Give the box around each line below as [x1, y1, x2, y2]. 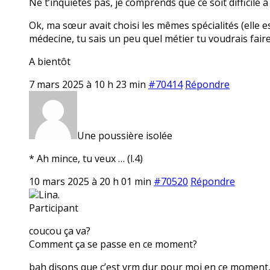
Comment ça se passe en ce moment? [29, 237, 197, 251]
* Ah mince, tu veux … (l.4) [29, 151, 143, 165]
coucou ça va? [29, 224, 90, 237]
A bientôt [29, 54, 71, 68]
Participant [29, 201, 78, 215]
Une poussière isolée [77, 128, 172, 142]
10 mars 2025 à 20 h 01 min [29, 174, 151, 188]
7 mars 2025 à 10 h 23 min [29, 77, 146, 91]
